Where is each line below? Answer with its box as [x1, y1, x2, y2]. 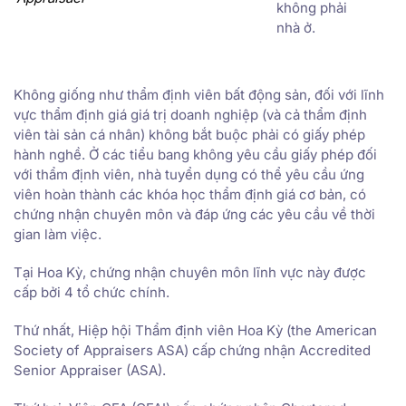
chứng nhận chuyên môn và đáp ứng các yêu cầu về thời [14, 205, 375, 223]
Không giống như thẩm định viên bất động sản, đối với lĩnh [14, 85, 384, 103]
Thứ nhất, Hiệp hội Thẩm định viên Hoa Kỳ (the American [14, 321, 377, 339]
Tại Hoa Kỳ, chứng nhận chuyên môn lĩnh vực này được [14, 263, 366, 281]
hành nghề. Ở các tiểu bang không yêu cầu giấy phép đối [14, 145, 377, 163]
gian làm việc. [14, 225, 101, 243]
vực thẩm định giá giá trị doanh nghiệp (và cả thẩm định [14, 105, 367, 123]
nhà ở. [276, 18, 315, 36]
